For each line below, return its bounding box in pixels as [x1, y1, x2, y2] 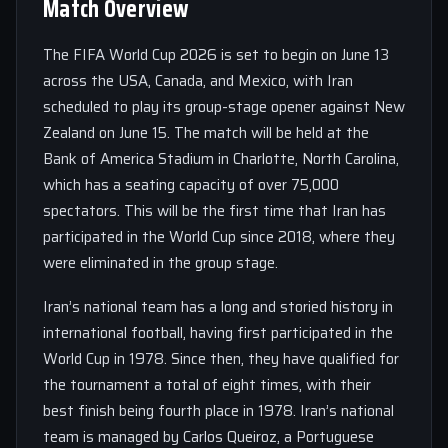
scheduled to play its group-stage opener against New [43, 94, 405, 119]
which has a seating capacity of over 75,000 [43, 172, 339, 197]
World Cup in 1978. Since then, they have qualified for [43, 346, 399, 371]
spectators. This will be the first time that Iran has [43, 198, 386, 223]
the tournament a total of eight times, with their [43, 372, 371, 397]
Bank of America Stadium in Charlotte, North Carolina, [43, 146, 399, 171]
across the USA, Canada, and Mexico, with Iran [43, 68, 353, 93]
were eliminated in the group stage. [43, 250, 278, 275]
